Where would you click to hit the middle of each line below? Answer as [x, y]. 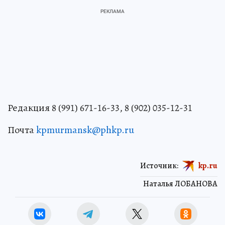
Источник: [159, 165]
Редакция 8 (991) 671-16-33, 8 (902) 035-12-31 [100, 107]
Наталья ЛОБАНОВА [180, 184]
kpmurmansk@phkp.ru [85, 130]
